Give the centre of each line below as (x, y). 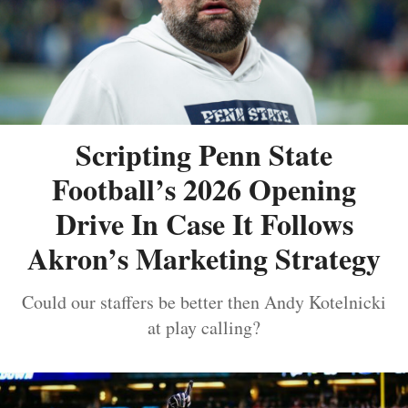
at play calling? (204, 328)
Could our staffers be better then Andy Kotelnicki (204, 302)
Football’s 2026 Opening (204, 189)
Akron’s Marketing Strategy (204, 259)
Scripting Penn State (204, 155)
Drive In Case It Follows (204, 224)
